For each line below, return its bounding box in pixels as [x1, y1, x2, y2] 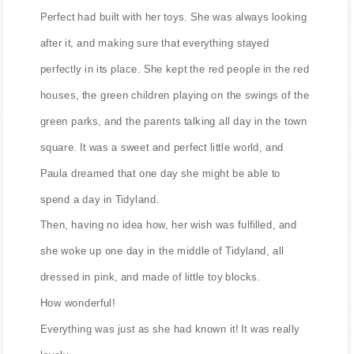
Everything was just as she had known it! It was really [40, 322, 300, 335]
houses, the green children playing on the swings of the [40, 88, 310, 101]
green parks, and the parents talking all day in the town [40, 115, 307, 127]
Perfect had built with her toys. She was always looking [40, 11, 307, 23]
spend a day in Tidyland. [40, 193, 160, 205]
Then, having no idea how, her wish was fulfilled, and [40, 219, 297, 232]
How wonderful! [40, 296, 115, 309]
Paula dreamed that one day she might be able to [40, 167, 281, 179]
